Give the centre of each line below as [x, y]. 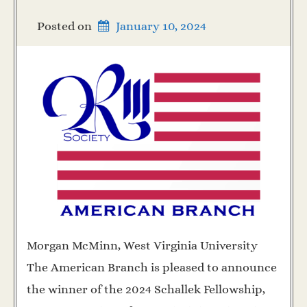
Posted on [66, 26]
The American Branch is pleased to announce [152, 268]
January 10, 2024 [161, 26]
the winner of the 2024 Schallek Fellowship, [146, 290]
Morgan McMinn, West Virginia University [145, 246]
